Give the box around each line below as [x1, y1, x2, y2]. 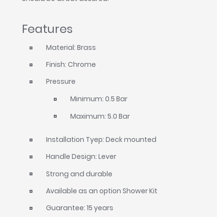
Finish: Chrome [46, 59, 96, 69]
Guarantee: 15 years [46, 203, 114, 213]
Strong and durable [46, 169, 113, 179]
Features [22, 20, 73, 37]
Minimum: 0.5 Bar [70, 94, 127, 104]
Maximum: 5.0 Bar [70, 111, 130, 121]
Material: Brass [46, 42, 96, 52]
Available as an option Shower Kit [46, 186, 158, 196]
